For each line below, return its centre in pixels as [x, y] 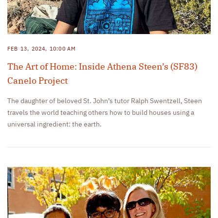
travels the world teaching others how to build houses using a [101, 113]
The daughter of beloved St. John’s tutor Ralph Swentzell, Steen [105, 101]
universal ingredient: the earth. [54, 125]
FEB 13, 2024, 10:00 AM [42, 49]
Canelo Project [39, 81]
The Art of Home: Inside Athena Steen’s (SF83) [102, 67]
